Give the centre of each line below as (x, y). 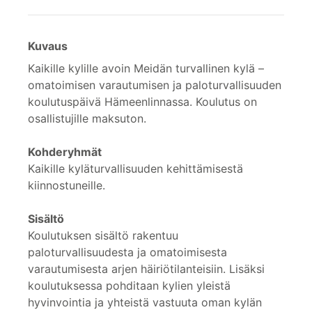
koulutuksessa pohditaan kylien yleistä (129, 285)
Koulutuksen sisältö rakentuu (103, 235)
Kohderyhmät (65, 151)
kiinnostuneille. (67, 185)
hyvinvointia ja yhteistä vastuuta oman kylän (145, 302)
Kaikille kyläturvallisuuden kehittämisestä (135, 168)
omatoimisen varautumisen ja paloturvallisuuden (155, 85)
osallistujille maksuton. (87, 118)
